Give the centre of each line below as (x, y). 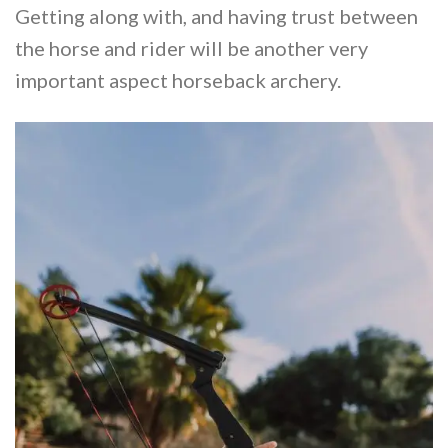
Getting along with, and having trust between (216, 15)
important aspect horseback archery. (178, 79)
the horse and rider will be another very (191, 47)
